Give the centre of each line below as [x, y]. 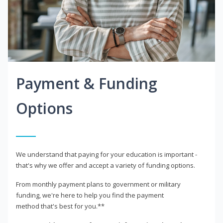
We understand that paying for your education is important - [107, 155]
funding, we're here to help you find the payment [90, 195]
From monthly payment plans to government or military [98, 184]
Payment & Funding [87, 84]
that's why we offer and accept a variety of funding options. [106, 166]
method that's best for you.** [60, 206]
